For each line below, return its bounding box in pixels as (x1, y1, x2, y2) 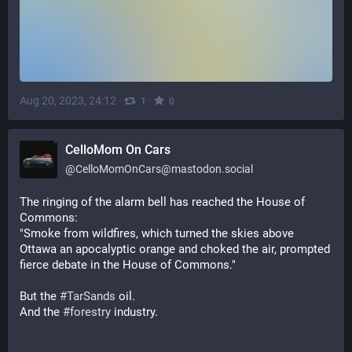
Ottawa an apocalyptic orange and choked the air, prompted (20, 242, 330, 256)
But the (20, 289, 60, 303)
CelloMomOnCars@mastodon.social (75, 163, 253, 175)
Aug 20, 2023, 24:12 (20, 94, 116, 108)
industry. (111, 305, 158, 319)
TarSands (67, 289, 115, 303)
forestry (70, 305, 111, 319)
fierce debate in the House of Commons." (20, 258, 236, 272)
